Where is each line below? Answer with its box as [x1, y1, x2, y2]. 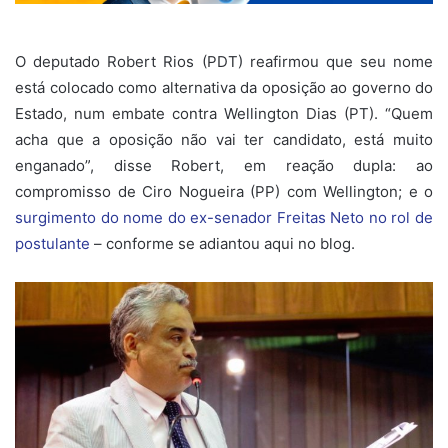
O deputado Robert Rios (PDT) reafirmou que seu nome [15, 51, 433, 71]
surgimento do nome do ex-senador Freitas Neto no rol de [15, 207, 433, 227]
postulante [15, 233, 90, 253]
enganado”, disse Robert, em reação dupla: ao [15, 155, 433, 175]
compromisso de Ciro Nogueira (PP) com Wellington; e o [15, 181, 433, 201]
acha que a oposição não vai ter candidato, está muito [15, 129, 433, 149]
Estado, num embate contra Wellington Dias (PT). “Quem [15, 103, 433, 123]
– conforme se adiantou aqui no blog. [90, 233, 355, 253]
